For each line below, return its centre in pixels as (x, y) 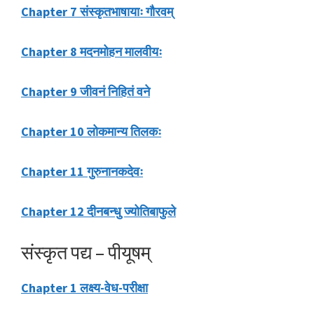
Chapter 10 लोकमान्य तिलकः (91, 132)
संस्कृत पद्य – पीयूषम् (86, 253)
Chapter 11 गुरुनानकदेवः (82, 172)
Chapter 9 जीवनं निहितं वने (86, 92)
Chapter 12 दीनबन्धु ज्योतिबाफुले (98, 212)
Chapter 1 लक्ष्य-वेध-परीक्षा (84, 288)
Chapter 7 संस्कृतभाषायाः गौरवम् (97, 12)
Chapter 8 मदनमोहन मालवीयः (91, 52)
